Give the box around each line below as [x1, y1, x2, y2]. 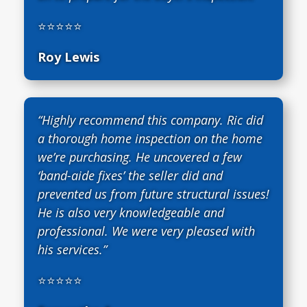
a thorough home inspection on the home [38, 130, 262, 147]
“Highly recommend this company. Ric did [38, 111, 263, 128]
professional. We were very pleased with [38, 222, 255, 239]
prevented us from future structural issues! [38, 185, 269, 202]
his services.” [38, 241, 107, 258]
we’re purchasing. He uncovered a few [38, 148, 242, 165]
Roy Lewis [38, 48, 99, 65]
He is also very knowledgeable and [38, 204, 224, 221]
